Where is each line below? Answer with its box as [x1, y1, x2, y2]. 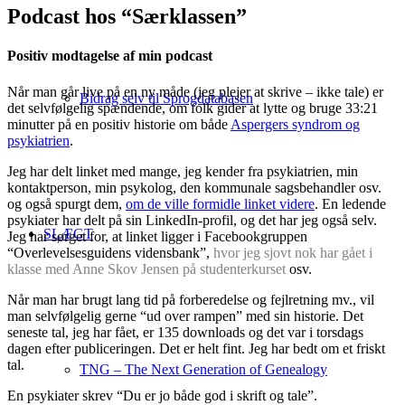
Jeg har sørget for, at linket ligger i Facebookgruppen [7, 228, 307, 244]
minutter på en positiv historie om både [7, 116, 231, 132]
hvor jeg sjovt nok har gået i [213, 244, 372, 260]
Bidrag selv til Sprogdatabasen [80, 90, 253, 106]
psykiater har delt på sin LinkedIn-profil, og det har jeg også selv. [7, 212, 377, 228]
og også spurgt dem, [7, 195, 126, 212]
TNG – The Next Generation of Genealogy [80, 362, 327, 377]
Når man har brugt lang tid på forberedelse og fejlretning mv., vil [7, 291, 374, 307]
